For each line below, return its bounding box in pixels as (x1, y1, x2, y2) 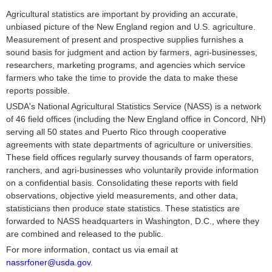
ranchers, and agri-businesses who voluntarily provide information (6, 165, 259, 175)
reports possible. (6, 86, 70, 95)
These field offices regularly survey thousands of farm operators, (6, 152, 254, 162)
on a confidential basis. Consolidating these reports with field (6, 178, 238, 188)
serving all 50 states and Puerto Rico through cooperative (6, 127, 226, 137)
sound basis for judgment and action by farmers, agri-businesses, (6, 47, 257, 57)
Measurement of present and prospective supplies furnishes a (6, 35, 243, 44)
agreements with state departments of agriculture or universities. (6, 140, 253, 149)
